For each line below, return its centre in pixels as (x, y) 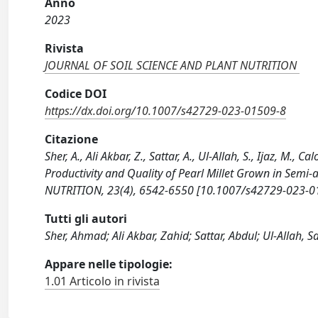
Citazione (72, 139)
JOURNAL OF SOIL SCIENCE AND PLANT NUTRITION (171, 66)
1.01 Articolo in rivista (103, 281)
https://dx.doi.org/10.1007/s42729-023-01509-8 (166, 111)
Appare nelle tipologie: (109, 264)
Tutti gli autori (86, 219)
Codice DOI (76, 94)
